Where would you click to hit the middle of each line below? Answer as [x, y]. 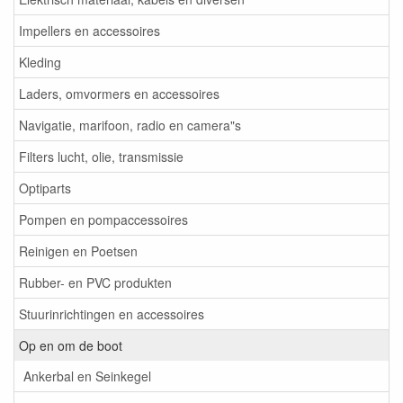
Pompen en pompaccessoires [103, 219]
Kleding [40, 62]
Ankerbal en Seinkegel [87, 376]
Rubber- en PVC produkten [95, 282]
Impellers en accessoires [90, 31]
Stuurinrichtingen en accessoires [112, 314]
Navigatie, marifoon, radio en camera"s [130, 125]
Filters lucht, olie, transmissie [101, 157]
